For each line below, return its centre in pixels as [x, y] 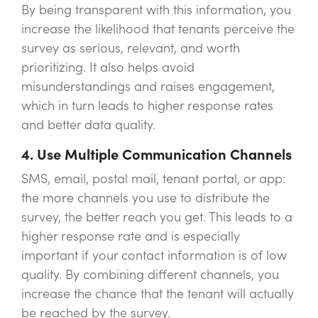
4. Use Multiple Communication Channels [157, 155]
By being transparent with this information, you [156, 10]
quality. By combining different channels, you [150, 275]
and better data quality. [88, 125]
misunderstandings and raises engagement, [148, 87]
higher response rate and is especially [131, 236]
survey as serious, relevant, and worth [131, 48]
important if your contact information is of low [154, 256]
